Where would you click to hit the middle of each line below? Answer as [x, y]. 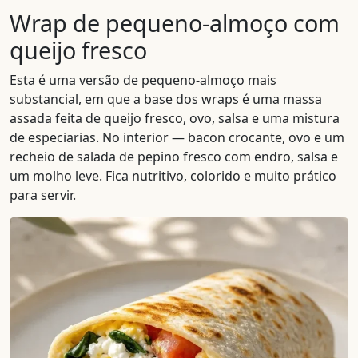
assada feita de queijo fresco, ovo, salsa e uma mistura [175, 118]
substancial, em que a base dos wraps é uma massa [166, 99]
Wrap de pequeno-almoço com [175, 23]
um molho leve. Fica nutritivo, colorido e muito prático [173, 176]
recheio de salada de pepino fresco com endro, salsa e [174, 157]
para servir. [43, 195]
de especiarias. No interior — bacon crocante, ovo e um [177, 137]
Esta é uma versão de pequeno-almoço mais [143, 80]
